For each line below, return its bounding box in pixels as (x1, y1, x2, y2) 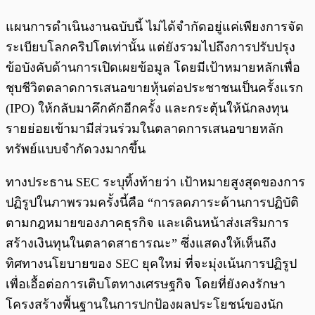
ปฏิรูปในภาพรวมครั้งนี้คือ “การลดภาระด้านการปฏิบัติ (6, 195, 299, 210)
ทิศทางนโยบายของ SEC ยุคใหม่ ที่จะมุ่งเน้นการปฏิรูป (6, 257, 297, 271)
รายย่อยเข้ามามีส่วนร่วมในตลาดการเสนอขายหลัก (6, 122, 283, 136)
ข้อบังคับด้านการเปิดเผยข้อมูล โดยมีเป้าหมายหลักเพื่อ (6, 60, 300, 75)
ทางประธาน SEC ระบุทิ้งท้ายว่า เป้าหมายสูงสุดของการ (6, 175, 305, 190)
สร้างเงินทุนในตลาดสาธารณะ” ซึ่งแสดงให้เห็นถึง (6, 236, 276, 251)
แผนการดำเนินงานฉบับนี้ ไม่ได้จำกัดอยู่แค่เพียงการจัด (6, 20, 304, 34)
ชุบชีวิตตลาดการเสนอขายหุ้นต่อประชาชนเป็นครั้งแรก (6, 81, 303, 96)
